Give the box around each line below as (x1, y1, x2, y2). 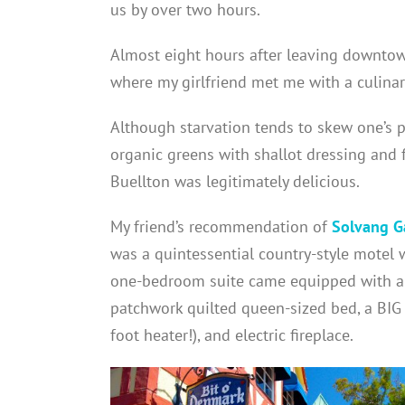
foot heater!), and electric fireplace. (110, 324, 353, 345)
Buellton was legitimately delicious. (110, 170, 360, 192)
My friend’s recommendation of (110, 215, 332, 237)
